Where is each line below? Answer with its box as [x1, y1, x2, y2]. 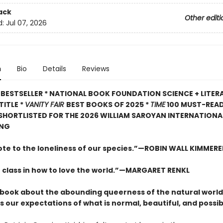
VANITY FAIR [24, 100, 66, 110]
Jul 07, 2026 [5, 18, 47, 28]
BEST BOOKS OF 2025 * [66, 100, 150, 110]
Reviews [82, 64, 110, 74]
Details [42, 64, 66, 74]
